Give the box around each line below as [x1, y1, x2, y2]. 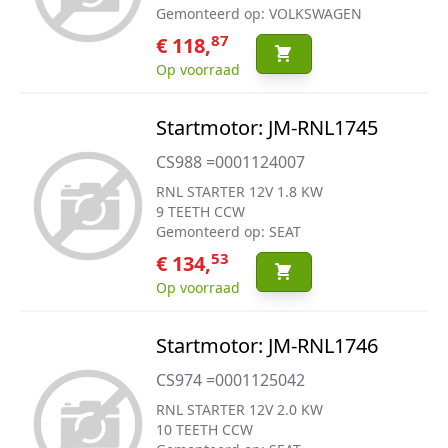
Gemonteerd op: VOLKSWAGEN [155, 4, 362, 23]
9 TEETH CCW [155, 202, 245, 221]
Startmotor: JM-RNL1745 [155, 114, 378, 141]
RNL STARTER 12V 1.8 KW [155, 182, 323, 201]
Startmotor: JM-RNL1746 [155, 332, 378, 359]
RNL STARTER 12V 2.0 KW [155, 400, 323, 419]
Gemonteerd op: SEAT [155, 222, 301, 241]
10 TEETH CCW [155, 420, 253, 439]
